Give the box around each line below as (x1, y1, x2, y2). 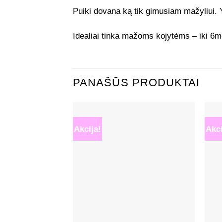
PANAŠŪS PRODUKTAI (73, 76, 200, 89)
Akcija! (73, 124, 101, 134)
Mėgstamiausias (140, 128, 188, 136)
